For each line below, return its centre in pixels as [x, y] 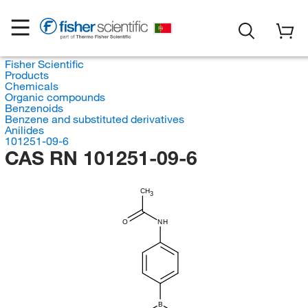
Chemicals [31, 86]
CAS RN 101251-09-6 [101, 158]
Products [26, 75]
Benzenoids [34, 108]
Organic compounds [55, 97]
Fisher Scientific [44, 64]
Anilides [24, 130]
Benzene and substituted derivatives [94, 119]
